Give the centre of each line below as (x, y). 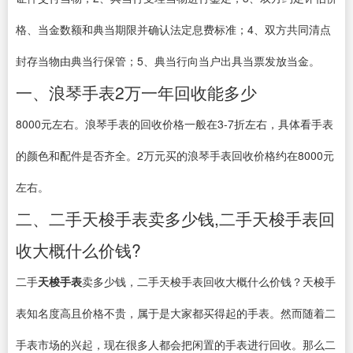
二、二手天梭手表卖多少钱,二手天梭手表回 (175, 218)
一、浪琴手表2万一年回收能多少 (136, 92)
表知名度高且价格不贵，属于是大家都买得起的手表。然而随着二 (176, 313)
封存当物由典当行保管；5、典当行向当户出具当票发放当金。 (168, 61)
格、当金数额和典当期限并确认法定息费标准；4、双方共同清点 (173, 29)
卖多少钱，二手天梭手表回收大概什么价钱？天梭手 (209, 281)
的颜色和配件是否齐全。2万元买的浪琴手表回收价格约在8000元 (175, 155)
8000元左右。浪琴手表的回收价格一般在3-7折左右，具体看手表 (175, 124)
